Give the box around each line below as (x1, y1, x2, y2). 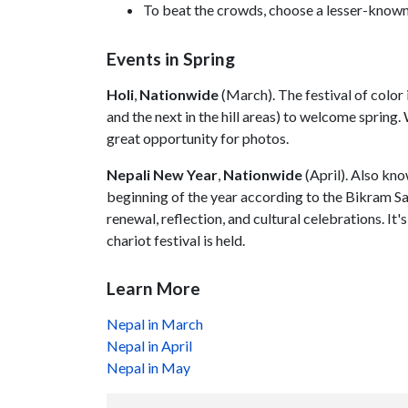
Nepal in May (107, 359, 190, 377)
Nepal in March (107, 315, 203, 333)
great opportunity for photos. (107, 128, 289, 147)
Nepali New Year (107, 165, 218, 183)
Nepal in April (107, 337, 192, 355)
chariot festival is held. (107, 230, 245, 249)
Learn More (107, 278, 200, 300)
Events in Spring (107, 47, 235, 69)
